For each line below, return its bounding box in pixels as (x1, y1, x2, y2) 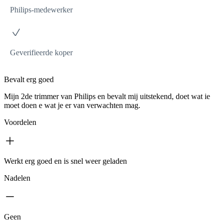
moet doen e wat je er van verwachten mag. (4, 101, 140, 110)
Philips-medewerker (10, 5, 73, 14)
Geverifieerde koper (10, 48, 73, 57)
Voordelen (4, 117, 36, 126)
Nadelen (4, 173, 30, 182)
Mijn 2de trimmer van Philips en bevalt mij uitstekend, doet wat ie (4, 92, 210, 101)
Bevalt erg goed (4, 75, 54, 84)
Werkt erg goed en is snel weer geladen (4, 156, 127, 165)
